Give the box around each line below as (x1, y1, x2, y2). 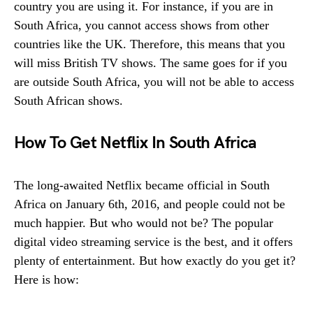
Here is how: (14, 272, 79, 286)
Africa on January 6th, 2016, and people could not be (14, 196, 285, 211)
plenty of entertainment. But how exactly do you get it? (14, 253, 296, 268)
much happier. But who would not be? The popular (14, 215, 273, 230)
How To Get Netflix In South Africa (14, 132, 256, 153)
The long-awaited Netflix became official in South (14, 177, 270, 192)
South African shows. (14, 93, 123, 108)
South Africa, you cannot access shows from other (14, 17, 269, 32)
